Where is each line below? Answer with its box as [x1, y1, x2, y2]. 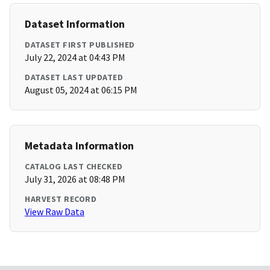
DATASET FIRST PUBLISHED [25, 39, 135, 51]
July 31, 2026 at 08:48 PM [25, 173, 125, 186]
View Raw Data [25, 206, 84, 218]
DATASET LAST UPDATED [25, 72, 123, 83]
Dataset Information [25, 17, 125, 31]
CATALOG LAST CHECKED [25, 161, 122, 172]
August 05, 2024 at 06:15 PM [25, 84, 137, 96]
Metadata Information [25, 139, 134, 153]
